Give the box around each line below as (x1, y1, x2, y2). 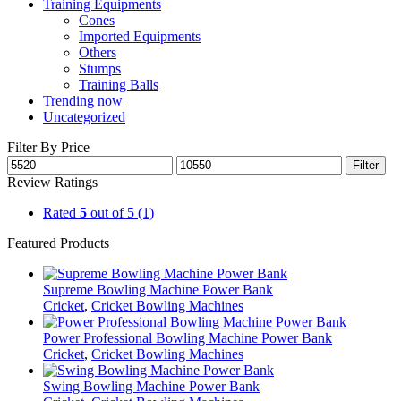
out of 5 (87, 204, 134, 220)
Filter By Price (7, 139, 90, 155)
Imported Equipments (79, 28, 200, 44)
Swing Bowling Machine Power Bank (43, 378, 260, 394)
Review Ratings (7, 174, 98, 190)
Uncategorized (43, 108, 125, 124)
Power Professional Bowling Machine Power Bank (43, 329, 332, 346)
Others (79, 44, 116, 60)
